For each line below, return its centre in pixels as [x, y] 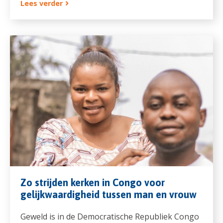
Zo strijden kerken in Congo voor [92, 182]
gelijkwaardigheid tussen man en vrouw [108, 194]
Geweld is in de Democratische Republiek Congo [110, 216]
